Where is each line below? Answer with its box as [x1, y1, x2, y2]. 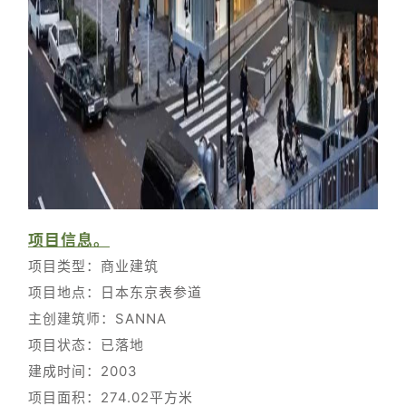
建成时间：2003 [28, 362, 138, 381]
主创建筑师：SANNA [28, 310, 167, 328]
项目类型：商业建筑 [28, 257, 159, 275]
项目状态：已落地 [28, 336, 144, 354]
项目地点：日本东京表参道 [28, 284, 202, 302]
